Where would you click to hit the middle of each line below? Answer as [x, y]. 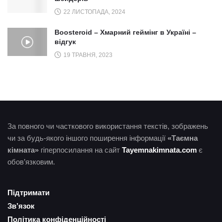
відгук [65, 42]
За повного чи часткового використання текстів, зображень [108, 126]
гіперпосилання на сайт [80, 150]
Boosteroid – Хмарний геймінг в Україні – [125, 32]
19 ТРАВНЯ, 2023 [87, 55]
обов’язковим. [31, 162]
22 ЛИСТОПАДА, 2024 [94, 12]
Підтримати [28, 193]
